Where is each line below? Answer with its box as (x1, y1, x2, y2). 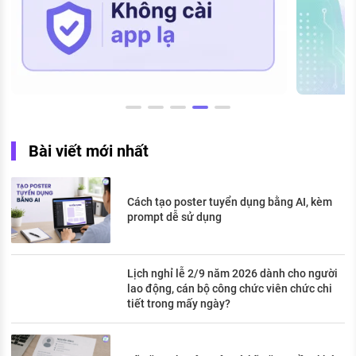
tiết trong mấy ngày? (127, 297, 230, 311)
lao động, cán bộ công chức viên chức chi (127, 282, 332, 296)
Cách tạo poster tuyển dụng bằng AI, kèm (127, 195, 332, 209)
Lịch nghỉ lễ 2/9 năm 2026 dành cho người (127, 267, 338, 281)
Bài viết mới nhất (29, 141, 149, 161)
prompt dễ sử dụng (127, 211, 222, 224)
